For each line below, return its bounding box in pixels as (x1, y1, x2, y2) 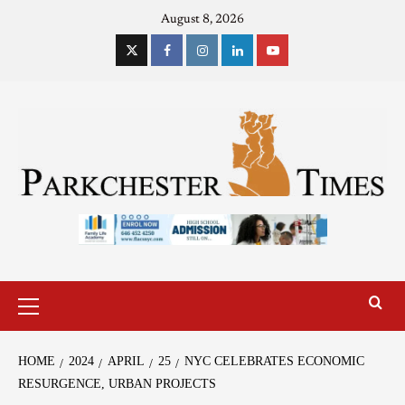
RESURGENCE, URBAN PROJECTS (18, 376, 216, 391)
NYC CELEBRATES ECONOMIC (184, 353, 364, 368)
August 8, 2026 (161, 14, 244, 26)
